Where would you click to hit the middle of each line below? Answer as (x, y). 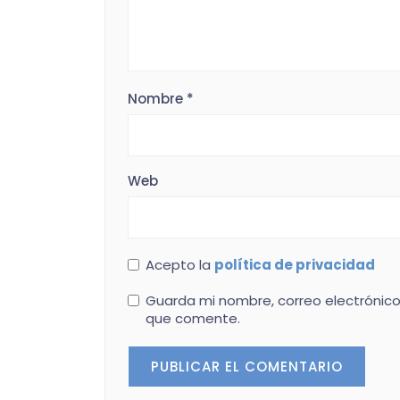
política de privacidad (295, 264)
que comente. (193, 318)
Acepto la (180, 264)
